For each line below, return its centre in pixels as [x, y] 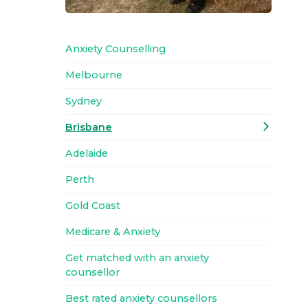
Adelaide [87, 153]
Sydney [84, 101]
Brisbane [89, 127]
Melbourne [94, 75]
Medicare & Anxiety [113, 232]
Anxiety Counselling [115, 49]
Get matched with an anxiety [137, 258]
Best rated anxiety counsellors [141, 298]
